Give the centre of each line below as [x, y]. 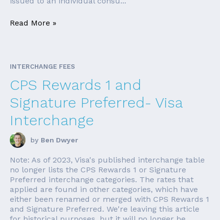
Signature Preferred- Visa [96, 103]
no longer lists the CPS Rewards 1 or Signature [98, 170]
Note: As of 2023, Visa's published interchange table [107, 160]
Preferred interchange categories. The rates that [102, 180]
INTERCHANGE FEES [42, 67]
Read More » [33, 23]
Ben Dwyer [59, 140]
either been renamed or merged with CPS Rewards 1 [110, 199]
